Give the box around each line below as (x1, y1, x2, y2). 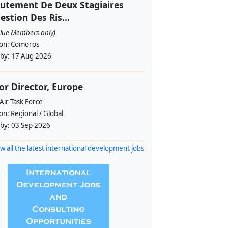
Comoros (10, 40, 39, 49)
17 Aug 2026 (11, 51, 51, 61)
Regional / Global (10, 109, 63, 118)
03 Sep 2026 (11, 121, 50, 130)
